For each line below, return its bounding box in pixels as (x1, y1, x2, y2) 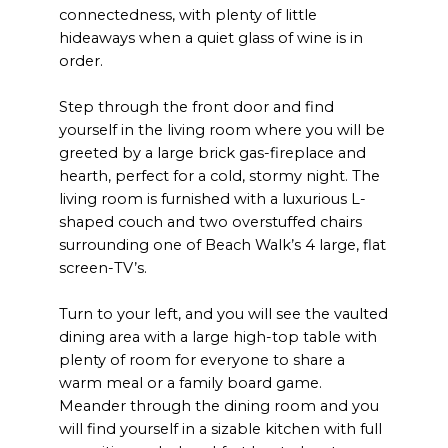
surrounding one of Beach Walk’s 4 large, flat (59, 235, 387, 254)
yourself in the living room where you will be (59, 120, 386, 139)
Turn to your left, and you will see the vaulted (59, 305, 389, 324)
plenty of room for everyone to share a (59, 351, 346, 370)
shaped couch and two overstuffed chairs (59, 212, 363, 231)
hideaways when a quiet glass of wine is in (59, 28, 364, 47)
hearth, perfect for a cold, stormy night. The (59, 166, 381, 185)
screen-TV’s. (59, 258, 148, 277)
